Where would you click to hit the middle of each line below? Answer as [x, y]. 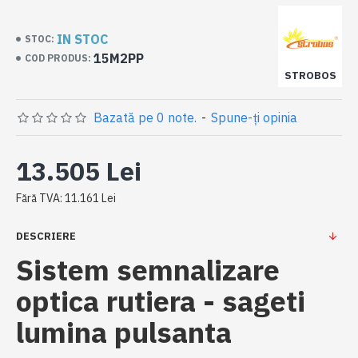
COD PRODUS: [58, 58]
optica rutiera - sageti [161, 301]
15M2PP [119, 58]
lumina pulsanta [124, 332]
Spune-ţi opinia [254, 117]
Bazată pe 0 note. [145, 117]
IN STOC [83, 39]
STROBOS [310, 76]
